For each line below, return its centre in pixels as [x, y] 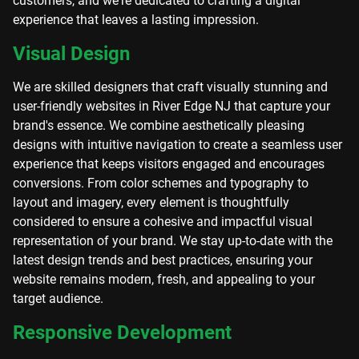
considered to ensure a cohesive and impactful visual [163, 222]
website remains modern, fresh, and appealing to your [164, 279]
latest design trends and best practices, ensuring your [163, 260]
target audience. [58, 298]
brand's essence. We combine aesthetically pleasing [159, 125]
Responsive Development [122, 333]
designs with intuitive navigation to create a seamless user [177, 145]
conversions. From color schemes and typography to [161, 183]
